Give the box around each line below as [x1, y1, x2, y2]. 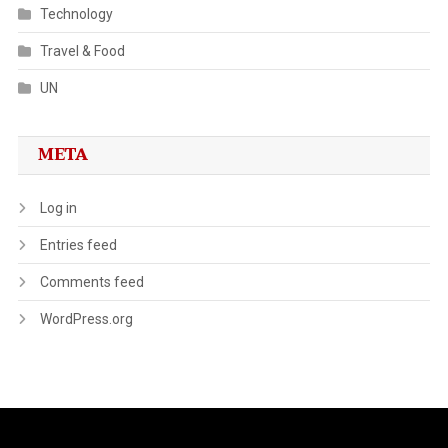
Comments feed [39, 273, 144, 290]
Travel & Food [39, 42, 125, 59]
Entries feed [39, 236, 117, 253]
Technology [39, 5, 113, 22]
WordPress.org [39, 310, 133, 327]
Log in [39, 199, 77, 216]
